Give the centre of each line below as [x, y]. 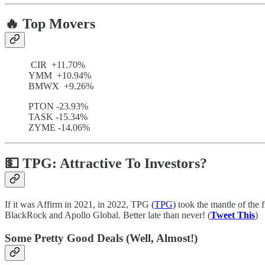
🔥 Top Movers [50, 24]
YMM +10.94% [60, 76]
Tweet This [233, 215]
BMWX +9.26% [73, 86]
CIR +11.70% [57, 65]
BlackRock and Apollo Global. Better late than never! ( [108, 215]
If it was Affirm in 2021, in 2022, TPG [78, 205]
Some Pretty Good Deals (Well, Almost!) [101, 238]
